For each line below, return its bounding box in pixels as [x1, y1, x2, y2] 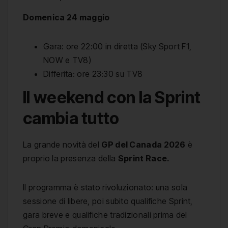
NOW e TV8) [43, 54, 92, 65]
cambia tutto [23, 108, 120, 129]
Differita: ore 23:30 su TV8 [43, 68, 143, 79]
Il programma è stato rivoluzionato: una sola [23, 182, 188, 193]
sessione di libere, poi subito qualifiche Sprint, [23, 196, 193, 207]
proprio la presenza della [23, 153, 118, 164]
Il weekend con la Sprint [23, 88, 201, 108]
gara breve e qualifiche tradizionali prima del [23, 210, 187, 220]
